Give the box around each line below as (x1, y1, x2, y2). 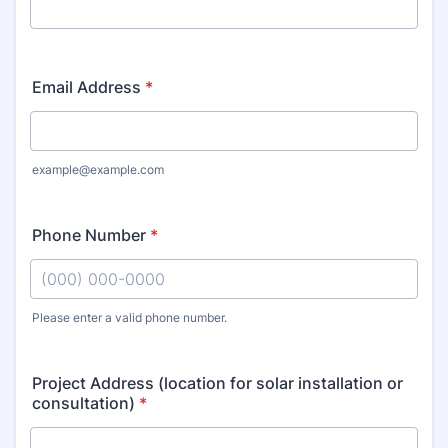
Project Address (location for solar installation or (32, 373, 403, 393)
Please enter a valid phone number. (32, 310, 227, 325)
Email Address (32, 77, 141, 97)
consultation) (32, 393, 135, 413)
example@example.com (32, 162, 164, 177)
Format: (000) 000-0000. (29, 324, 219, 344)
